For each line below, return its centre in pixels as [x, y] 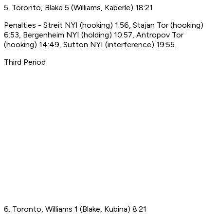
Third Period [25, 62]
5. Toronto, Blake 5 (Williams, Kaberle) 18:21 [78, 8]
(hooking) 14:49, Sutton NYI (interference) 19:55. [90, 45]
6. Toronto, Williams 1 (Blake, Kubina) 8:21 [75, 209]
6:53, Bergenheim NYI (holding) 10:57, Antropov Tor [94, 35]
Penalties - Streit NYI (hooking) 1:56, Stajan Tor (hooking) [104, 25]
